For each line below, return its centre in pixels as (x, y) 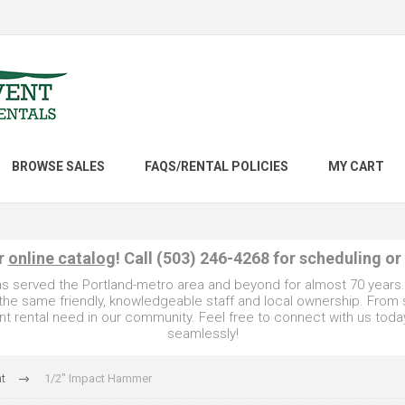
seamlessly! (202, 334)
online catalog (61, 258)
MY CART (356, 167)
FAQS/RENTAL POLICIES (217, 167)
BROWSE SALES (58, 167)
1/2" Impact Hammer (98, 378)
